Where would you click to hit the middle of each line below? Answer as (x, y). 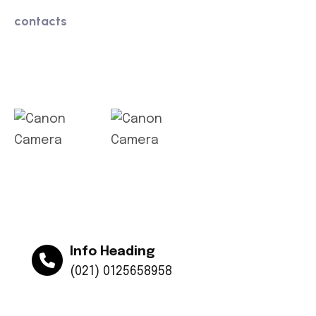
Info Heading (113, 252)
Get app (46, 72)
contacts (41, 22)
